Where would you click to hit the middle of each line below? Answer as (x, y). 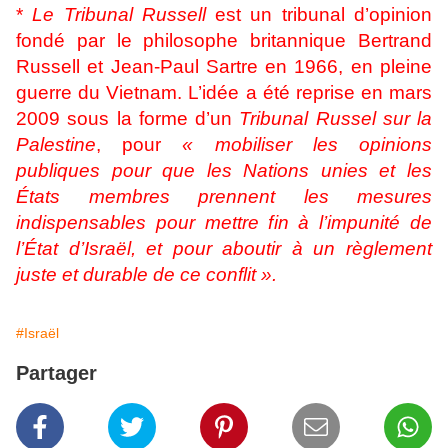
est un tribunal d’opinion (319, 14)
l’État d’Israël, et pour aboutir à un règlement (224, 248)
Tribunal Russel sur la (335, 118)
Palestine (56, 144)
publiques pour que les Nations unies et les (224, 170)
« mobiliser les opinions (307, 144)
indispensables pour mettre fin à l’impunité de (224, 222)
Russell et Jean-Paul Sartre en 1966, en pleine (224, 66)
